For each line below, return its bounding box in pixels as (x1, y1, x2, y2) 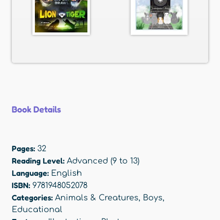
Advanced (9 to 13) (67, 157, 139, 166)
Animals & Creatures (55, 193, 138, 203)
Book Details (12, 104, 61, 115)
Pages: (12, 143, 37, 154)
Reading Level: (12, 156, 67, 166)
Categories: (12, 192, 55, 203)
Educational (12, 205, 62, 215)
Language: (12, 168, 51, 178)
